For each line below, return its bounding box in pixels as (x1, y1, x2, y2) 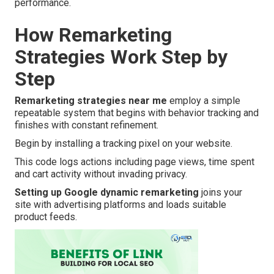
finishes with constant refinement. (15, 119, 158, 131)
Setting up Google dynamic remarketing (15, 187, 199, 199)
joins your (199, 187, 242, 199)
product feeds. (15, 211, 77, 223)
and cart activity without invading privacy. (15, 168, 187, 180)
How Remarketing (15, 23, 172, 47)
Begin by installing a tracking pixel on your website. (15, 138, 232, 150)
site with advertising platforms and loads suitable (15, 199, 226, 211)
